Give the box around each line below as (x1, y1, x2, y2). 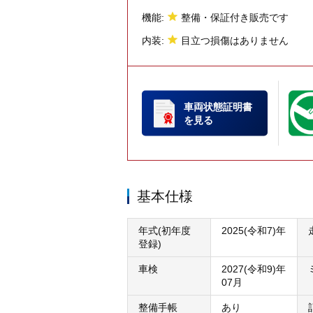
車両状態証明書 (184, 101, 252, 112)
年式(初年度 (138, 225, 191, 236)
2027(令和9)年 (221, 263, 286, 275)
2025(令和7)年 (221, 225, 286, 236)
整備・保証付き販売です (181, 12, 289, 23)
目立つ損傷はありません (181, 35, 289, 46)
